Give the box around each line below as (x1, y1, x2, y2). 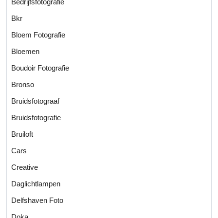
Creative (11, 163, 38, 171)
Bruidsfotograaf (11, 96, 59, 105)
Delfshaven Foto (11, 196, 63, 204)
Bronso (11, 80, 34, 89)
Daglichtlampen (11, 179, 60, 188)
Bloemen (11, 47, 39, 55)
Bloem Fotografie (11, 30, 65, 39)
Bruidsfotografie (11, 113, 61, 122)
